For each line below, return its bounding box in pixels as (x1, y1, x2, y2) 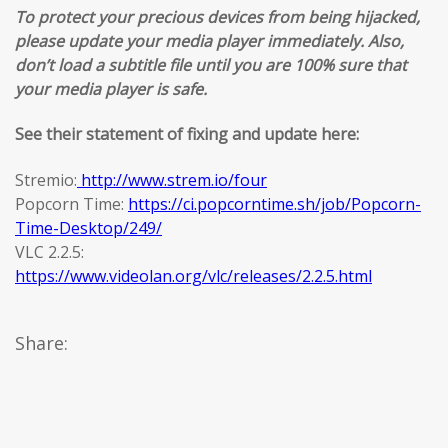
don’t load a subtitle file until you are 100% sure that (15, 54, 407, 77)
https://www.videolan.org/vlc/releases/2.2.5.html (15, 264, 372, 287)
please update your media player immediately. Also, (15, 30, 404, 53)
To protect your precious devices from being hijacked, (15, 6, 420, 29)
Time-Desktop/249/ (15, 216, 162, 239)
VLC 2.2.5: (15, 240, 84, 263)
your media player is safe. (15, 78, 207, 101)
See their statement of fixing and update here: (15, 123, 359, 146)
